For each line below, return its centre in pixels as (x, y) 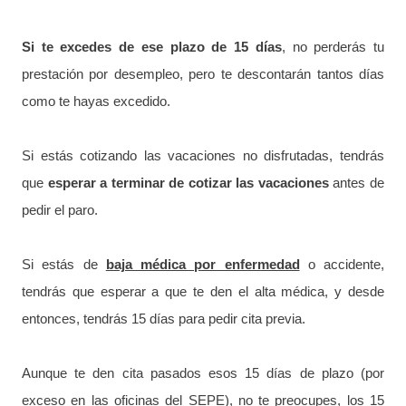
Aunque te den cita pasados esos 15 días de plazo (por (203, 372)
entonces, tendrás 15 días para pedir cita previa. (164, 318)
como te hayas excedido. (96, 101)
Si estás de (64, 264)
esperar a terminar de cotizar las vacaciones (188, 182)
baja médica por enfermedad (203, 264)
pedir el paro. (60, 209)
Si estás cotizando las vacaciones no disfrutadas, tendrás (203, 155)
